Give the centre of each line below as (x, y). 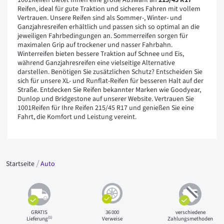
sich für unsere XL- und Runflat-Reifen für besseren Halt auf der (110, 81)
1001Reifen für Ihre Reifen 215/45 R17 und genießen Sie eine (106, 108)
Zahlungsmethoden (190, 219)
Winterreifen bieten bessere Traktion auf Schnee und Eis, (101, 54)
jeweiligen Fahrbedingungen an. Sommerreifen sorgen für (103, 36)
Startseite (21, 164)
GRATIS (39, 212)
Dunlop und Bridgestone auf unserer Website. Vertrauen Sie (106, 99)
